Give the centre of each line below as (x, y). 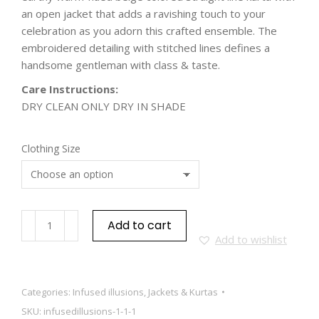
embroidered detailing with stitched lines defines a (146, 47)
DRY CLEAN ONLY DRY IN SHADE (104, 106)
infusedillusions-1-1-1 (90, 311)
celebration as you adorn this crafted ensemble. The (149, 30)
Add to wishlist (251, 239)
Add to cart (140, 225)
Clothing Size (51, 148)
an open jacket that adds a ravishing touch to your (143, 13)
